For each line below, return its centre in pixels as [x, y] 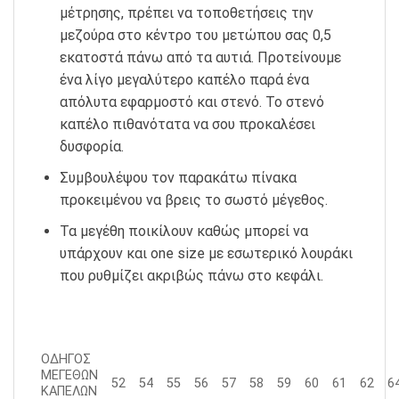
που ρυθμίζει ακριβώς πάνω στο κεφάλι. [191, 275]
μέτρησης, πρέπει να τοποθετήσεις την [186, 13]
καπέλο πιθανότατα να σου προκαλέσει [187, 125]
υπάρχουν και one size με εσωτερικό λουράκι [206, 253]
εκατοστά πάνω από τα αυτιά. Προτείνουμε [200, 58]
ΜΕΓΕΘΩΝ [69, 376]
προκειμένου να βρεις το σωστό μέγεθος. [193, 200]
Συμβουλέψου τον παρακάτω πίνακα [178, 178]
